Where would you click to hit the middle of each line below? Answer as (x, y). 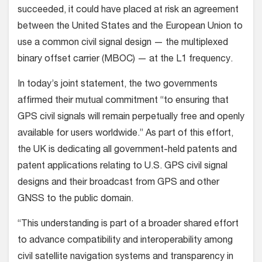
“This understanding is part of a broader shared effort (128, 224)
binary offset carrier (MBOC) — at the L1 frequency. (125, 59)
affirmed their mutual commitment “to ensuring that (123, 101)
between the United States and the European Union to (130, 27)
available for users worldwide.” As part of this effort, (125, 134)
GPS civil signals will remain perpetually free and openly (131, 117)
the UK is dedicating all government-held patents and (127, 150)
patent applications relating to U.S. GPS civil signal (123, 166)
